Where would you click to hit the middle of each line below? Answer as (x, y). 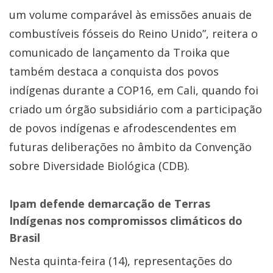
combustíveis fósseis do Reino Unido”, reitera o (133, 33)
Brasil (25, 237)
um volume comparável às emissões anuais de (130, 14)
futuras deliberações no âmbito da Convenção (130, 147)
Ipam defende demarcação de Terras (110, 203)
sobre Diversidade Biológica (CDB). (99, 165)
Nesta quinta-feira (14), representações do (121, 261)
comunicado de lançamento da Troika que (119, 52)
